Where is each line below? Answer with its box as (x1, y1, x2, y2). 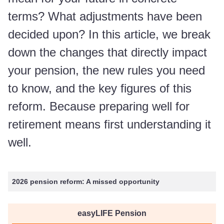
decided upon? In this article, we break (8, 27, 210, 41)
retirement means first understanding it (8, 117, 211, 131)
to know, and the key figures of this (8, 81, 191, 95)
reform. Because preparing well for (8, 99, 189, 113)
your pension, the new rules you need (8, 63, 205, 77)
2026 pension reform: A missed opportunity (12, 177, 159, 185)
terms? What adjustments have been (8, 9, 202, 23)
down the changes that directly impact (8, 45, 207, 59)
